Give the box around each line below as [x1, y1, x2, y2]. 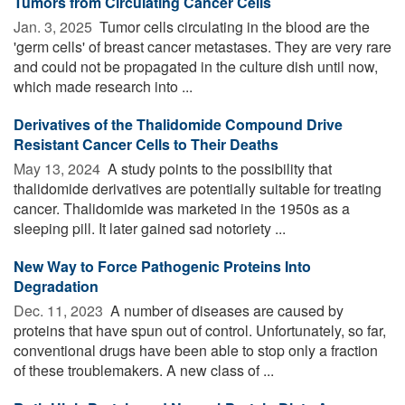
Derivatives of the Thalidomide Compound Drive [14, 113, 343, 135]
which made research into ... [14, 75, 193, 97]
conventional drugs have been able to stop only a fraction [14, 339, 378, 361]
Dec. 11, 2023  [14, 299, 107, 321]
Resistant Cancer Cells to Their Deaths [14, 133, 278, 155]
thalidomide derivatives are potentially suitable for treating [14, 177, 381, 199]
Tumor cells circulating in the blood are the [96, 15, 370, 37]
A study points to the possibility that [104, 157, 332, 179]
